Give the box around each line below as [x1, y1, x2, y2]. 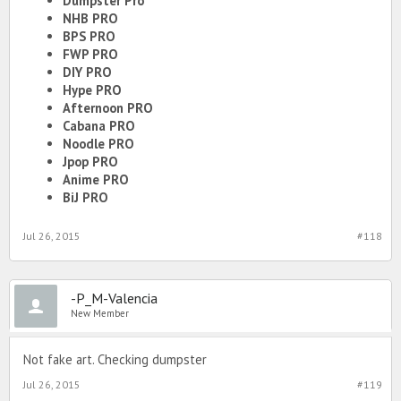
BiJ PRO [63, 188, 108, 206]
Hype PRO [63, 81, 122, 98]
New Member [71, 306, 129, 320]
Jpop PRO [63, 152, 118, 170]
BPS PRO [63, 27, 115, 45]
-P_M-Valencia [71, 288, 158, 307]
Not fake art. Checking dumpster [23, 350, 207, 368]
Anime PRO [63, 170, 129, 188]
